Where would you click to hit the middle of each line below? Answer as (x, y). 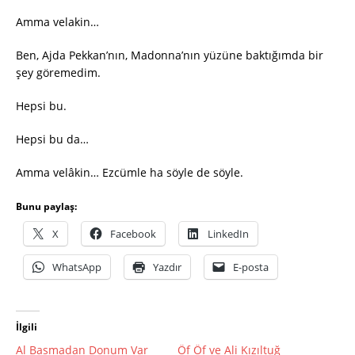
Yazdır (167, 267)
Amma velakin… (57, 22)
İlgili (27, 327)
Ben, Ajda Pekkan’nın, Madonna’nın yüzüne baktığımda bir (170, 55)
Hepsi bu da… (52, 139)
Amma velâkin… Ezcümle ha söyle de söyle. (130, 173)
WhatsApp (77, 267)
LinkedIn (228, 234)
